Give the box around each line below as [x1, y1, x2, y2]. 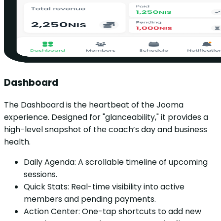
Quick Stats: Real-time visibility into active [24, 181, 184, 193]
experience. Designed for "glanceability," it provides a [4, 111, 208, 123]
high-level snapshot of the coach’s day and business [4, 124, 207, 136]
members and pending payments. [24, 193, 156, 205]
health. [4, 136, 31, 148]
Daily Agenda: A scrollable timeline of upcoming [24, 156, 208, 168]
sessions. [24, 169, 57, 181]
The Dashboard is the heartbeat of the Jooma [4, 99, 184, 111]
